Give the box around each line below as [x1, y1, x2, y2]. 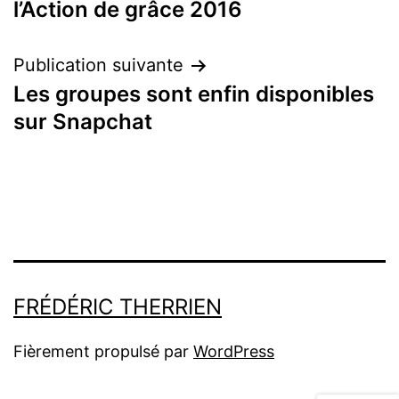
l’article [12, 20, 119, 60]
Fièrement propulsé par [13, 342, 193, 362]
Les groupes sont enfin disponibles [13, 81, 374, 108]
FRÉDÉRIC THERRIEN [13, 294, 222, 321]
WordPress [193, 342, 274, 362]
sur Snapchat [13, 109, 152, 135]
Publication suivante [13, 54, 183, 77]
